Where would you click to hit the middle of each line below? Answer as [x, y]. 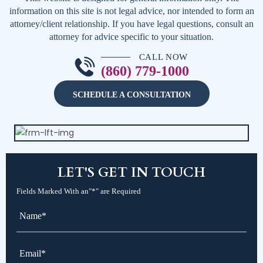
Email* [30, 242]
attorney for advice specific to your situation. [131, 37]
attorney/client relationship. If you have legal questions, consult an [131, 24]
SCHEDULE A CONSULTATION [131, 95]
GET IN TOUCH [150, 173]
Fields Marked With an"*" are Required [79, 191]
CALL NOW [163, 57]
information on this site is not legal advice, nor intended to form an [131, 11]
